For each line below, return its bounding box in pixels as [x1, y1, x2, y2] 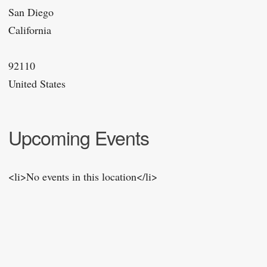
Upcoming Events [8, 123, 149, 151]
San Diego [8, 5, 54, 19]
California [8, 23, 51, 37]
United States [8, 76, 66, 91]
